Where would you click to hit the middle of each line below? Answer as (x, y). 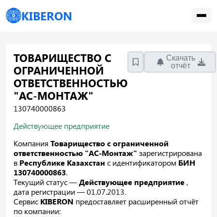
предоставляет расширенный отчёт (136, 201)
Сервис (27, 201)
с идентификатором (143, 162)
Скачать (181, 58)
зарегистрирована (170, 153)
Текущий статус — (46, 182)
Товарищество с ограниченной (109, 143)
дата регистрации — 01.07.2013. (70, 191)
